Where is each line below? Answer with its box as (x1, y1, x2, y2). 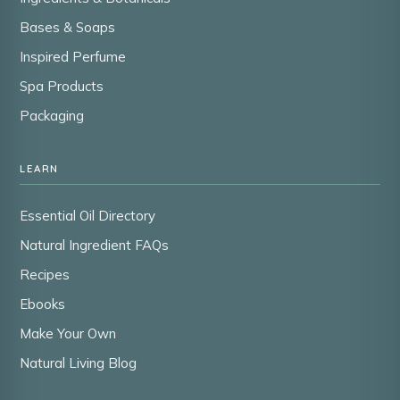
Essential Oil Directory (20, 206, 155, 224)
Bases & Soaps (20, 18, 115, 36)
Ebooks (20, 295, 65, 312)
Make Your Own (20, 324, 116, 342)
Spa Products (20, 77, 104, 95)
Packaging (20, 106, 84, 124)
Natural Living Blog (20, 354, 137, 371)
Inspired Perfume (20, 47, 126, 65)
